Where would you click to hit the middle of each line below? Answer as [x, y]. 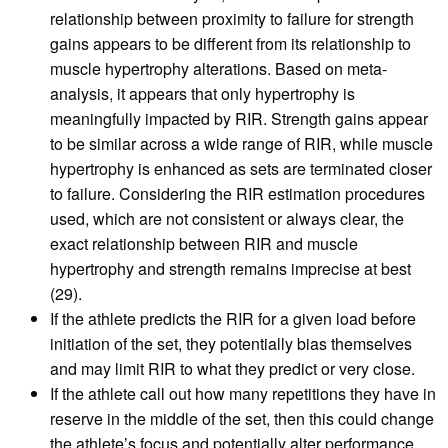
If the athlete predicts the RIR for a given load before [233, 319]
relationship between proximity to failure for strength [232, 19]
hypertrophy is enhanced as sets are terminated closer [241, 169]
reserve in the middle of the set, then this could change [242, 419]
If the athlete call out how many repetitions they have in [243, 394]
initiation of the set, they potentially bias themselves [231, 344]
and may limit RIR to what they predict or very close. [232, 369]
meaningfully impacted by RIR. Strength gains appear [239, 119]
